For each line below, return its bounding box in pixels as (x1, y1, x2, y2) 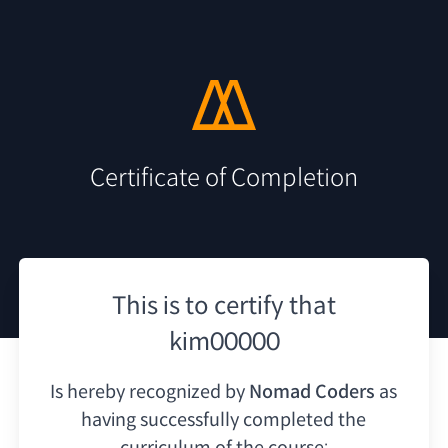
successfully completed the (140, 408, 367, 431)
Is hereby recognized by (50, 380, 246, 403)
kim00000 (168, 326, 280, 357)
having (81, 408, 137, 431)
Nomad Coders (249, 380, 376, 403)
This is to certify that (112, 290, 336, 321)
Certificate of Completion (90, 162, 358, 193)
